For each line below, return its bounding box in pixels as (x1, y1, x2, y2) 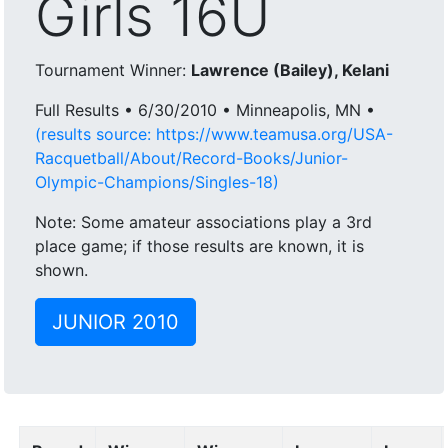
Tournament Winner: (35, 60, 192, 80)
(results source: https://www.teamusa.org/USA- (35, 124, 394, 144)
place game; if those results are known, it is (35, 236, 365, 256)
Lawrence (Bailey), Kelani (191, 60, 390, 80)
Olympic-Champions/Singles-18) (35, 172, 280, 192)
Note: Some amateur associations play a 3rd (35, 212, 373, 232)
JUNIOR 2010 (52, 310, 180, 334)
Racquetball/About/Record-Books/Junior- (35, 148, 349, 168)
